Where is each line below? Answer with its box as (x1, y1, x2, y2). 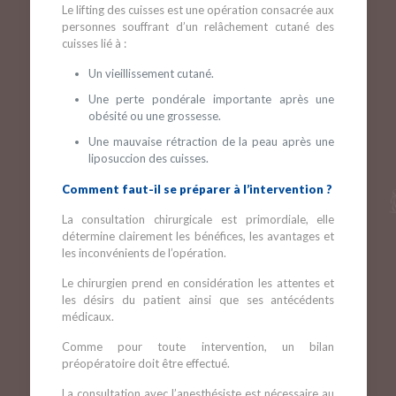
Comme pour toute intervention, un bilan (61, 339, 335, 354)
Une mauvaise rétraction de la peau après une (88, 134, 335, 148)
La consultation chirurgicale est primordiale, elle (61, 212, 335, 226)
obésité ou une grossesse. (88, 109, 221, 123)
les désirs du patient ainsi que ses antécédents (61, 293, 335, 307)
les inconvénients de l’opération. (61, 246, 226, 260)
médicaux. (61, 309, 114, 324)
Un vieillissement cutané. (88, 66, 214, 80)
